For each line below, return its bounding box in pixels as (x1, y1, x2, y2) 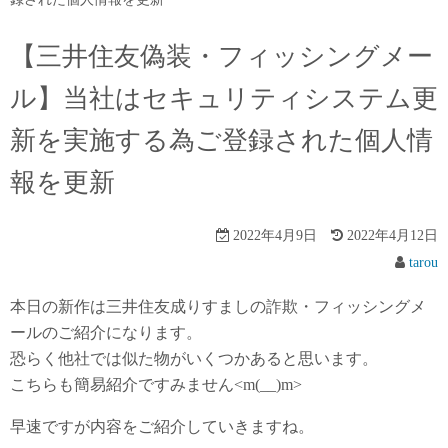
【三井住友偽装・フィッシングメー (10, 42, 433, 72)
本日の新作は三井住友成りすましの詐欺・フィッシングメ (10, 298, 426, 316)
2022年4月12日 (343, 228, 438, 244)
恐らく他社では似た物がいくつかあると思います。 (10, 350, 378, 368)
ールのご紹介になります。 (10, 324, 202, 342)
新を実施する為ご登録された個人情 (10, 126, 433, 156)
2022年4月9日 (229, 228, 331, 244)
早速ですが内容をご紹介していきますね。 (10, 418, 314, 436)
